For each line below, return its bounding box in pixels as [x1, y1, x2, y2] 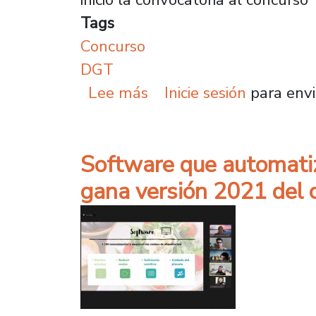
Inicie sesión [164, 82, 246, 104]
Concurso [80, 35, 145, 58]
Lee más [88, 82, 149, 104]
